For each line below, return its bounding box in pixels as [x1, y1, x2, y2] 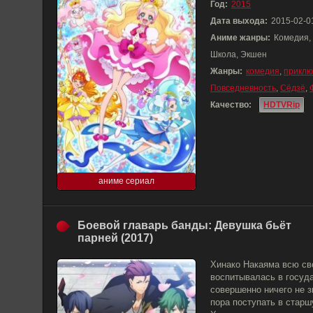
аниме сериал [99, 176, 154, 186]
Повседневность [210, 83, 276, 93]
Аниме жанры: [210, 33, 270, 43]
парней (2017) [78, 232, 153, 244]
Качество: [210, 100, 252, 110]
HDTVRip [263, 100, 300, 110]
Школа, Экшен [210, 50, 267, 59]
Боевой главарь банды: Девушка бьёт [78, 219, 291, 231]
